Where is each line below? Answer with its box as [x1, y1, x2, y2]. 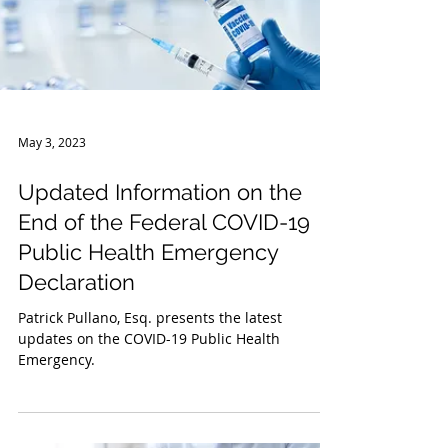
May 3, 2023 [18, 209, 86, 225]
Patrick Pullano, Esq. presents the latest [18, 383, 282, 402]
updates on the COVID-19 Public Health [18, 404, 280, 423]
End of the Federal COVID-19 [18, 284, 310, 310]
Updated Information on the [18, 254, 302, 280]
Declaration [18, 344, 135, 370]
